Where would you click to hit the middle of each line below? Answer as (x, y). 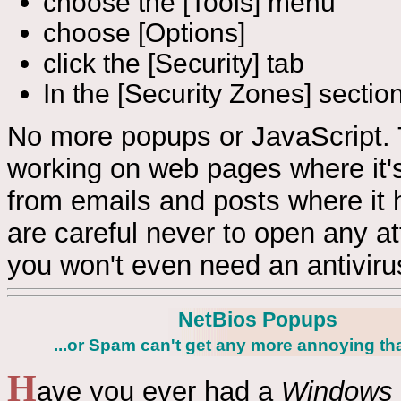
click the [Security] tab (174, 64)
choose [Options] (144, 33)
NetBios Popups (258, 320)
